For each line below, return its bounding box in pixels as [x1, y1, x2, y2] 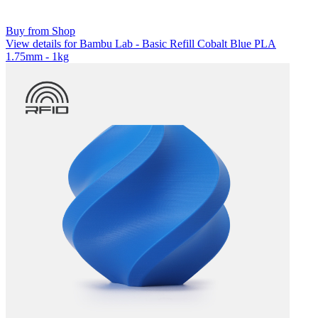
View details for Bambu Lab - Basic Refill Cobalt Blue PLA [6, 38, 276, 50]
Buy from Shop [6, 25, 75, 38]
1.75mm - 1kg [6, 50, 69, 63]
